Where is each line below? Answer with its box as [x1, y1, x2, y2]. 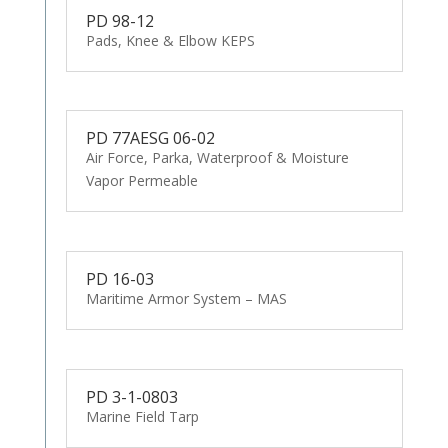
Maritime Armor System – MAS [85, 289, 287, 309]
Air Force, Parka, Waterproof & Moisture [85, 148, 349, 168]
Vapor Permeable [85, 171, 198, 191]
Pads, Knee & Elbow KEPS [85, 30, 255, 50]
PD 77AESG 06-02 [85, 127, 215, 150]
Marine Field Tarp [85, 407, 199, 427]
